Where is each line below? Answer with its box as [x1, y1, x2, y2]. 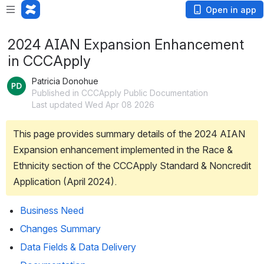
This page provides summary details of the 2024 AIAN [13, 128, 245, 140]
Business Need [20, 204, 84, 216]
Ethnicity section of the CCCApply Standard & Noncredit [13, 160, 251, 171]
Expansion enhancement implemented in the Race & [13, 144, 233, 156]
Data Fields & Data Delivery [20, 241, 136, 253]
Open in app [206, 5, 256, 15]
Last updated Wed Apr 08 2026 [32, 100, 154, 110]
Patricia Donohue [32, 76, 98, 86]
